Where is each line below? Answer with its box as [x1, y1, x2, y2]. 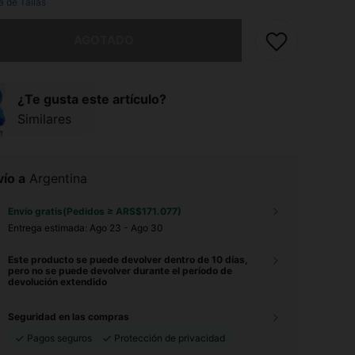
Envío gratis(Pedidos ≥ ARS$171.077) [8, 205, 181, 217]
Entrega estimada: [8, 222, 90, 234]
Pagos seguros [27, 332, 92, 344]
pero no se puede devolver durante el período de [8, 265, 232, 277]
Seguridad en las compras [8, 311, 129, 323]
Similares [17, 110, 71, 127]
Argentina [29, 170, 87, 186]
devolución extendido [8, 276, 107, 288]
